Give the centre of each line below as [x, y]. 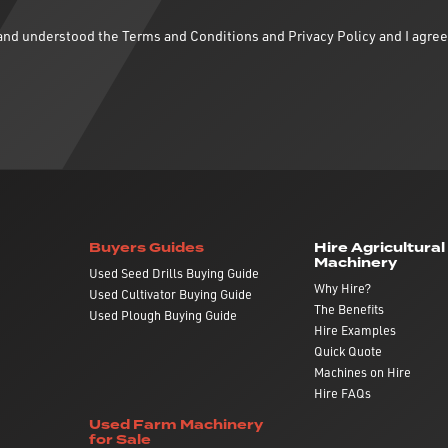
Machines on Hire [362, 372]
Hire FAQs [342, 393]
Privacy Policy [332, 35]
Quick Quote [347, 351]
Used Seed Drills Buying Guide [173, 273]
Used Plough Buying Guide [162, 315]
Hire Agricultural [379, 247]
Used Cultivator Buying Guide [170, 294]
